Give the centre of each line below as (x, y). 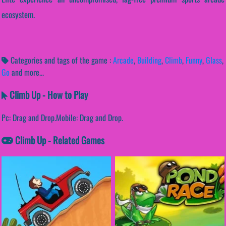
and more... (28, 72)
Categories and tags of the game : (61, 60)
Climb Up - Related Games (59, 140)
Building (149, 60)
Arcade (123, 60)
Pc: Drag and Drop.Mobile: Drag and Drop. (62, 117)
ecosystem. (18, 15)
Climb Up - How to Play (47, 95)
